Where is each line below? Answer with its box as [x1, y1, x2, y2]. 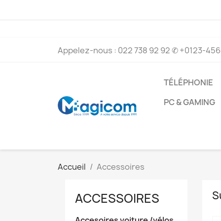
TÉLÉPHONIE [164, 77, 213, 88]
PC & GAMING [164, 97, 215, 108]
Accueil [58, 161, 86, 172]
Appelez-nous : [58, 45, 118, 56]
